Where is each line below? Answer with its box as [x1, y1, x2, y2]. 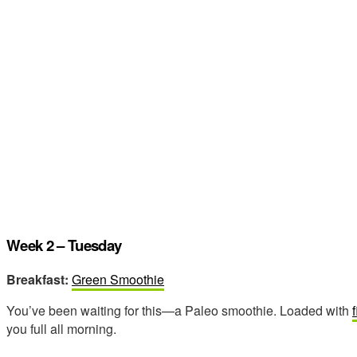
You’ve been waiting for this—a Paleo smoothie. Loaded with [6, 301, 352, 320]
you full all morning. [6, 320, 116, 339]
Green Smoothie [72, 270, 164, 289]
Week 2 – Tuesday [6, 233, 122, 256]
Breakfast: [6, 270, 69, 289]
